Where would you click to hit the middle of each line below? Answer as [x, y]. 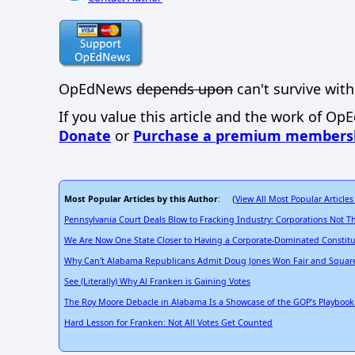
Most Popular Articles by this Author [141, 199]
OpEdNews [97, 89]
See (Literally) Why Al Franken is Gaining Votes [157, 282]
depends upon [185, 89]
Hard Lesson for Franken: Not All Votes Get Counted [168, 323]
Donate [85, 135]
